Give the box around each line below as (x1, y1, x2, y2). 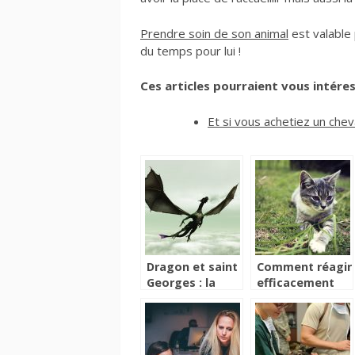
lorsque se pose (257, 291, 349, 307)
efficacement (257, 275, 334, 291)
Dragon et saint (147, 259, 238, 275)
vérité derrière (147, 291, 230, 307)
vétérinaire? (257, 323, 326, 338)
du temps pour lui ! (140, 42, 241, 59)
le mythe (147, 307, 197, 323)
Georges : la (147, 275, 216, 291)
